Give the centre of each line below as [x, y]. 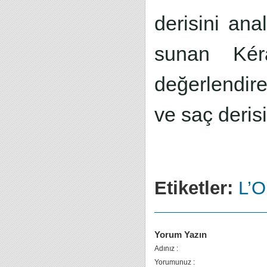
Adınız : [166, 249]
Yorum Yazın [181, 235]
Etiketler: [194, 188]
